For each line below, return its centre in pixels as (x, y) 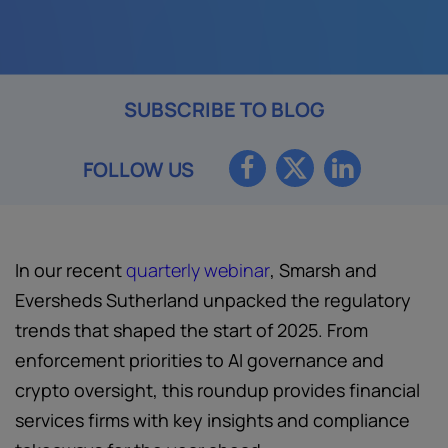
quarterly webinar (198, 270)
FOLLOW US (138, 169)
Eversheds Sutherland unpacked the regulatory (213, 300)
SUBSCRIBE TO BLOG (224, 109)
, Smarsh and (323, 270)
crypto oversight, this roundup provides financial (217, 390)
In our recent (70, 270)
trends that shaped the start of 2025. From (191, 330)
